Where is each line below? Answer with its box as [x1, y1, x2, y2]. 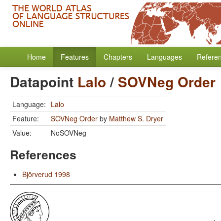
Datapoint [10, 72, 77, 92]
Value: [12, 128, 32, 138]
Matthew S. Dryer [109, 113, 163, 123]
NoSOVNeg [51, 128, 86, 138]
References [10, 146, 76, 163]
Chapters [104, 52, 132, 62]
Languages [147, 52, 182, 62]
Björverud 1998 [22, 169, 70, 179]
